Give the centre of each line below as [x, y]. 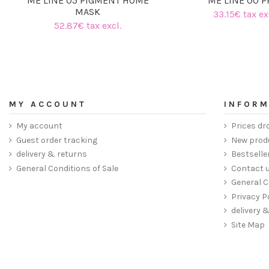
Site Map [248, 225]
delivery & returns [52, 154]
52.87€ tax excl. [88, 26]
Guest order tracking [57, 140]
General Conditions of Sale [67, 168]
